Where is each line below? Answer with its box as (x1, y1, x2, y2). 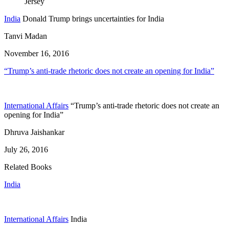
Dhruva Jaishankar (4, 128, 64, 137)
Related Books (4, 163, 52, 172)
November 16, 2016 (4, 49, 69, 58)
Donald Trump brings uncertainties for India (22, 14, 164, 24)
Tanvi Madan (4, 32, 47, 41)
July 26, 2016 (4, 145, 48, 154)
